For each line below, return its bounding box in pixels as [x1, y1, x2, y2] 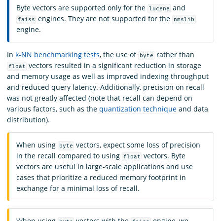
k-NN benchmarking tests [15, 49, 100, 59]
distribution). [7, 114, 50, 124]
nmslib [174, 16, 195, 23]
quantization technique [99, 104, 177, 113]
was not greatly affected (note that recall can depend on [7, 93, 192, 103]
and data [177, 104, 208, 113]
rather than [154, 49, 195, 59]
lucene [148, 5, 170, 12]
